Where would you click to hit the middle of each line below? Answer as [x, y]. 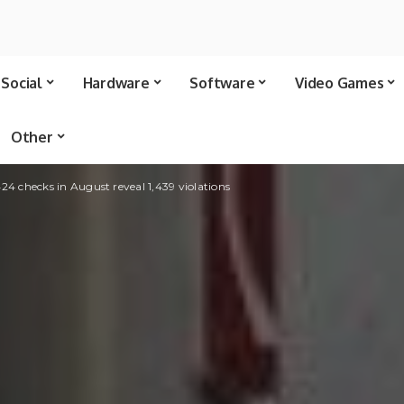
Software [222, 83]
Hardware [116, 83]
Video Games [340, 83]
